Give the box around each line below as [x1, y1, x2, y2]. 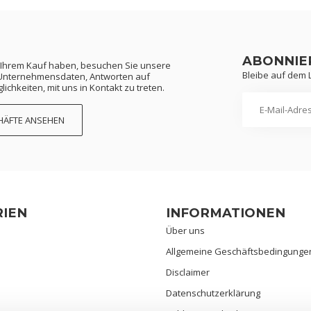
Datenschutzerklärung [166, 286, 260, 299]
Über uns [166, 224, 205, 237]
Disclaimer [166, 265, 210, 278]
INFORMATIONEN [166, 204, 285, 221]
